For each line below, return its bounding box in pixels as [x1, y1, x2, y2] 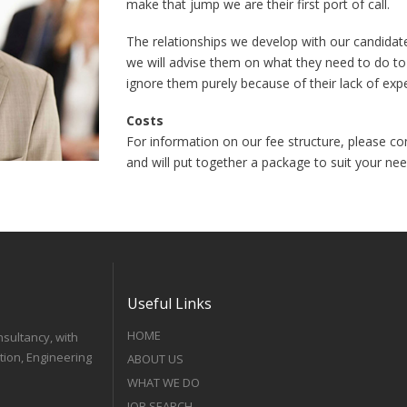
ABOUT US [127, 351, 184, 367]
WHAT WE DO [127, 374, 200, 391]
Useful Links [127, 293, 212, 313]
